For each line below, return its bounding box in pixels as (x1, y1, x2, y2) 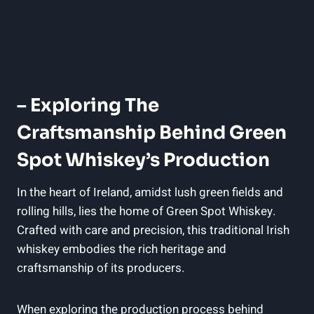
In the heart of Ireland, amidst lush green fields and (17, 183, 283, 201)
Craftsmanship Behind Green (17, 121, 287, 144)
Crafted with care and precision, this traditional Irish (17, 221, 289, 239)
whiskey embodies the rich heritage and (17, 240, 226, 258)
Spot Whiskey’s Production (17, 148, 270, 172)
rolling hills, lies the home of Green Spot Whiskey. (17, 202, 275, 220)
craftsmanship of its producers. (17, 259, 184, 277)
